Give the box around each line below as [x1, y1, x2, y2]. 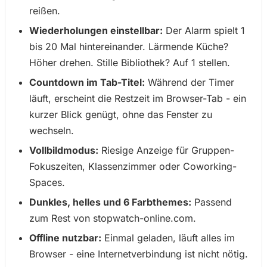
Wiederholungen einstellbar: [29, 24, 163, 36]
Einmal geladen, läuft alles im [101, 232, 235, 244]
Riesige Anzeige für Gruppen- [98, 144, 234, 156]
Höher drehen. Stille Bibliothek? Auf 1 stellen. [29, 57, 230, 69]
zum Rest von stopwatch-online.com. [29, 212, 196, 224]
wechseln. [29, 125, 74, 136]
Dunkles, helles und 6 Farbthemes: [29, 196, 191, 208]
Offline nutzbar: [29, 232, 101, 244]
